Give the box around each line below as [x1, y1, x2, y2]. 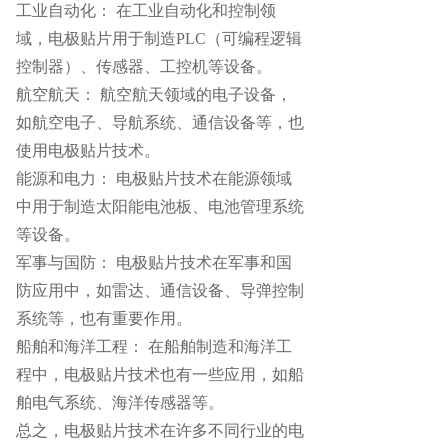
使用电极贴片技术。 [16, 141, 160, 159]
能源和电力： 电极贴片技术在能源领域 [16, 169, 292, 187]
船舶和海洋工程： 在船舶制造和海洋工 [16, 337, 292, 355]
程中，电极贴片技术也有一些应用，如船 [16, 365, 304, 383]
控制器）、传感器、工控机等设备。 [16, 57, 272, 75]
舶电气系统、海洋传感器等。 [16, 393, 224, 411]
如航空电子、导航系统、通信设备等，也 [16, 113, 304, 131]
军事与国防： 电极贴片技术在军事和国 [16, 253, 292, 271]
